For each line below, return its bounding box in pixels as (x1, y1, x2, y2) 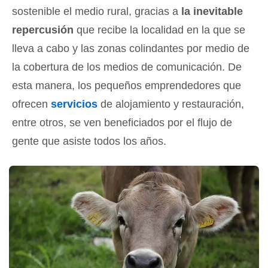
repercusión (12, 23, 74, 36)
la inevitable (181, 5, 243, 17)
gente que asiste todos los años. (12, 135, 166, 147)
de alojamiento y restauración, (98, 98, 244, 110)
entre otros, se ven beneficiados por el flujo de (12, 116, 232, 129)
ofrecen (12, 98, 51, 110)
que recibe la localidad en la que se (74, 23, 245, 36)
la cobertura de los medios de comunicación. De (12, 60, 242, 73)
